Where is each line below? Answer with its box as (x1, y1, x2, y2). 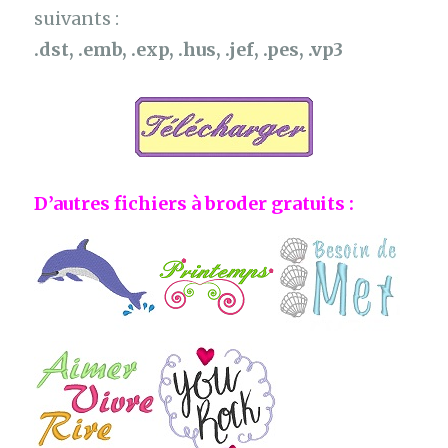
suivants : (34, 7, 120, 31)
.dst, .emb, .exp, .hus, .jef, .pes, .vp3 (34, 38, 344, 62)
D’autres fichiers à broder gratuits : (34, 192, 355, 216)
